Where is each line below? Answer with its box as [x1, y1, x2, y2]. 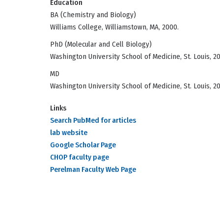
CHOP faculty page [50, 153, 109, 162]
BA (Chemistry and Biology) [50, 10, 136, 20]
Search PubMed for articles [50, 116, 136, 125]
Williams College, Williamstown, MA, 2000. [50, 23, 179, 32]
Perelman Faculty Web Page [50, 165, 136, 174]
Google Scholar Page [50, 140, 116, 150]
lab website [50, 128, 87, 137]
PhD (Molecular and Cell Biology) [50, 40, 152, 49]
